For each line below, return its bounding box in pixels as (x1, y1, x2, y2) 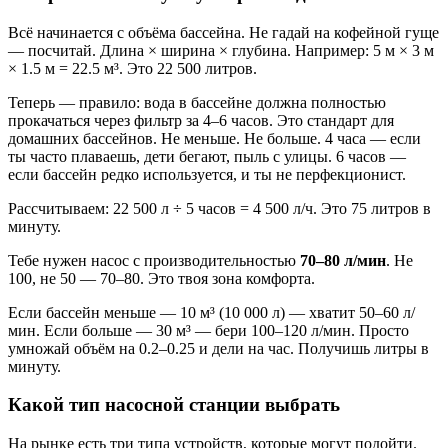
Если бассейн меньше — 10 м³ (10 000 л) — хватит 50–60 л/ (8, 303, 415, 321)
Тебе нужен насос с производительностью (8, 251, 300, 269)
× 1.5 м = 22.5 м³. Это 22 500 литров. (8, 59, 257, 77)
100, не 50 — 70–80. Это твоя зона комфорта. (8, 269, 315, 287)
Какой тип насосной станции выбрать (8, 394, 340, 416)
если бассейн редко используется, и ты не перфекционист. (8, 165, 406, 183)
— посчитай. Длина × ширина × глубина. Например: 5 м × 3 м (8, 41, 434, 59)
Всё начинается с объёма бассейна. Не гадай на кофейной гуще (8, 23, 439, 41)
